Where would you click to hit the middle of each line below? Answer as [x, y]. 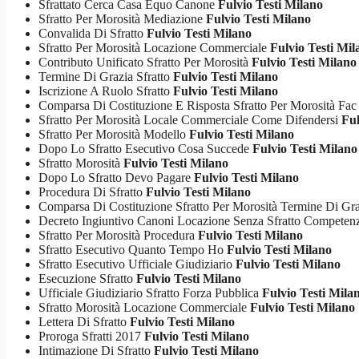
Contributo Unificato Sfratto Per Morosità [145, 62]
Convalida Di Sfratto [93, 33]
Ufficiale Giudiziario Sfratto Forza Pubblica [150, 293]
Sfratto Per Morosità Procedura [118, 235]
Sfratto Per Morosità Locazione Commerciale [154, 48]
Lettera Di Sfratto [84, 322]
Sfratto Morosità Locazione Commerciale [144, 307]
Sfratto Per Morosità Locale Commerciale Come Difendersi [190, 120]
